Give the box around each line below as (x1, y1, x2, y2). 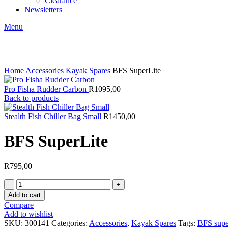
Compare (4, 200, 34, 209)
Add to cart (8, 191, 41, 199)
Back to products (4, 94, 59, 102)
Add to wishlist (4, 209, 53, 218)
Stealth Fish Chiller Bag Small (4, 112, 103, 121)
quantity (16, 196, 42, 206)
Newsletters (24, 5, 62, 14)
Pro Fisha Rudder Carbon (4, 84, 89, 93)
